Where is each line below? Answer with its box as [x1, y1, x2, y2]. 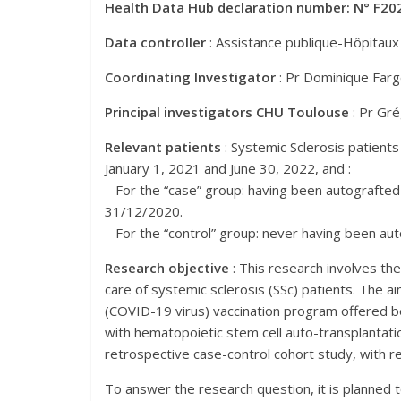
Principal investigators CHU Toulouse [105, 103, 349, 122]
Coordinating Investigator [105, 68, 276, 87]
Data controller [105, 33, 206, 52]
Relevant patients [105, 138, 221, 157]
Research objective [105, 259, 229, 277]
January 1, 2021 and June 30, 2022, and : [105, 159, 351, 178]
